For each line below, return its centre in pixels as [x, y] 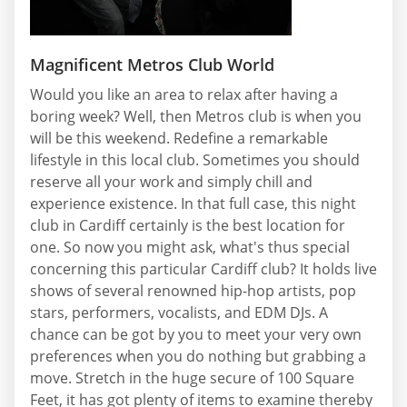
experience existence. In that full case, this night [193, 203]
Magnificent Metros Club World [152, 64]
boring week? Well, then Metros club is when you [196, 116]
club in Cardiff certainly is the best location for [188, 225]
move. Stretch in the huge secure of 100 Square [192, 377]
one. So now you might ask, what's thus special [190, 247]
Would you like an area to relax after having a [184, 94]
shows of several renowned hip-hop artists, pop [193, 290]
